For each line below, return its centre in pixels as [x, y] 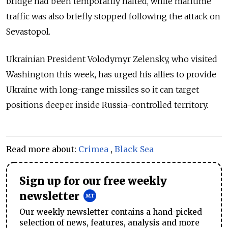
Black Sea [134, 149]
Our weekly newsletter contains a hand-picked [111, 212]
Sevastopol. [28, 31]
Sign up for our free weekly [93, 181]
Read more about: [42, 149]
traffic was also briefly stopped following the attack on [113, 16]
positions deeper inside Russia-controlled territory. [107, 105]
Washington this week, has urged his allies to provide [111, 74]
